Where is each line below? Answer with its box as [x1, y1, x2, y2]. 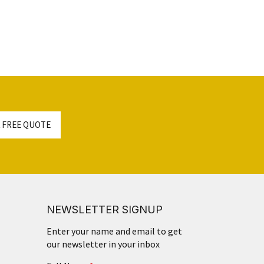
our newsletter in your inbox [46, 237, 160, 250]
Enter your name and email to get [46, 225, 182, 237]
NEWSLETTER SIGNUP [46, 203, 163, 216]
